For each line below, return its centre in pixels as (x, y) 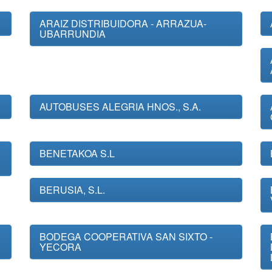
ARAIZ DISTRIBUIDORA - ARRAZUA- (123, 23)
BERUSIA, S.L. (72, 190)
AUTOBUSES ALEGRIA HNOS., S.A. (120, 107)
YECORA (60, 247)
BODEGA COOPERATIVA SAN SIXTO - (126, 236)
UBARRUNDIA (73, 34)
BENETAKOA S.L (77, 153)
